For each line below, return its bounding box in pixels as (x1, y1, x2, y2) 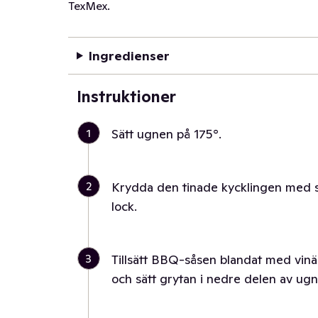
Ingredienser (88, 48, 170, 64)
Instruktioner (77, 87, 176, 106)
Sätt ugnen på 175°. (111, 126, 221, 142)
